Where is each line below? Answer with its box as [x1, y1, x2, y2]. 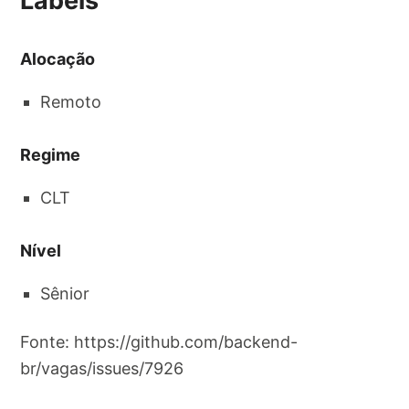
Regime [20, 145, 81, 165]
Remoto [40, 92, 102, 112]
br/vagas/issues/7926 [20, 358, 184, 378]
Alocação [20, 49, 96, 69]
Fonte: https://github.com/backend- [20, 331, 299, 351]
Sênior [40, 283, 90, 303]
